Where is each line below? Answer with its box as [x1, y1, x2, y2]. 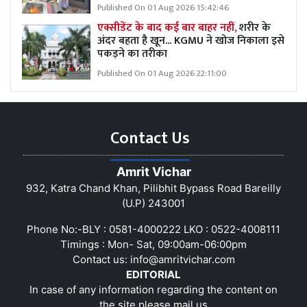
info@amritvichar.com [130, 252, 235, 266]
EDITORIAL [126, 267, 181, 281]
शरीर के [239, 18, 271, 37]
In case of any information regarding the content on [29, 282, 278, 296]
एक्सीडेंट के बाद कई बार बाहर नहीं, [97, 18, 239, 37]
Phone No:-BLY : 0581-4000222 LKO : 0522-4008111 [27, 222, 280, 236]
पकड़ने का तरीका [97, 44, 167, 63]
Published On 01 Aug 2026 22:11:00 [97, 66, 227, 81]
